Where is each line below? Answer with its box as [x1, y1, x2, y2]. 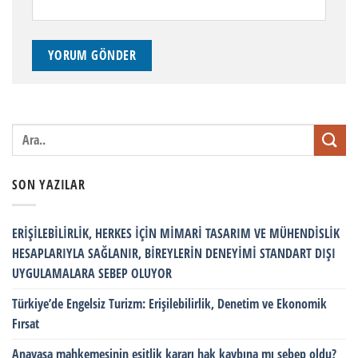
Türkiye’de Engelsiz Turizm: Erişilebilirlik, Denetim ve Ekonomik [12, 295, 327, 313]
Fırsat [12, 315, 39, 333]
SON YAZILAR [12, 176, 86, 194]
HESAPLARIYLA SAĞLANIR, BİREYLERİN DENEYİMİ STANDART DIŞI [12, 245, 336, 263]
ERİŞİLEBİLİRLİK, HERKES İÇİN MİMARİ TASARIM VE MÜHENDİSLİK [12, 225, 340, 243]
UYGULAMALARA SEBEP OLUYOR [12, 265, 172, 283]
